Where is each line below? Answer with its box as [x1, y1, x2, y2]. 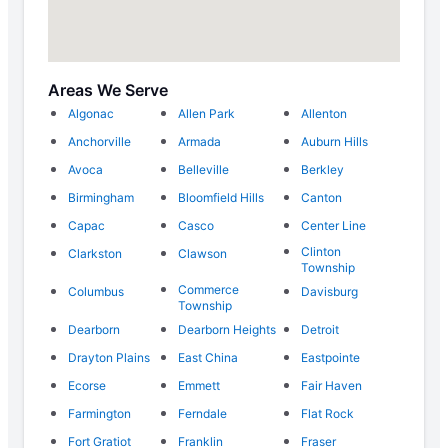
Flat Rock [301, 406, 355, 422]
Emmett [177, 378, 220, 394]
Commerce [177, 282, 239, 298]
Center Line [301, 218, 367, 234]
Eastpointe [301, 350, 361, 366]
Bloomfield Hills [177, 190, 264, 206]
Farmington [68, 406, 131, 422]
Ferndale [177, 406, 227, 422]
